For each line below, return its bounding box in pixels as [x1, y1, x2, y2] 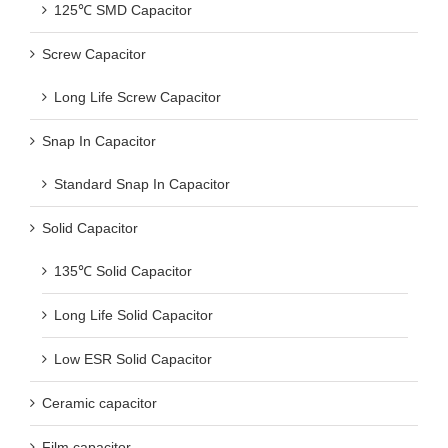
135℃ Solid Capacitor [54, 262, 192, 279]
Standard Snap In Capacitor [54, 175, 230, 192]
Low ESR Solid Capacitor [54, 350, 212, 367]
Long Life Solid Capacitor [54, 306, 213, 323]
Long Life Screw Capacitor [54, 88, 221, 105]
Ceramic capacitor [42, 394, 157, 411]
